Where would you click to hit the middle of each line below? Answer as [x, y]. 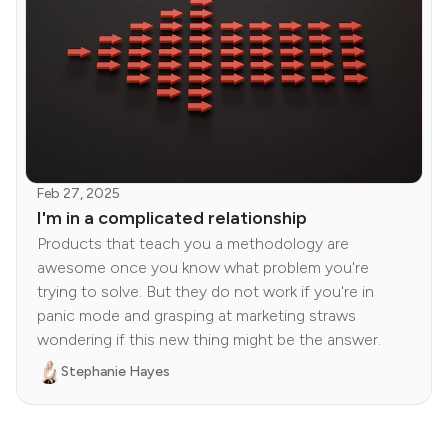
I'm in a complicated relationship [172, 217]
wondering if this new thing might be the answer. [209, 339]
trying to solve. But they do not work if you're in [205, 291]
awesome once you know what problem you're [203, 267]
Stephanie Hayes [115, 371]
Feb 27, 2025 [78, 193]
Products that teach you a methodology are [193, 243]
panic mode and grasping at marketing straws [196, 315]
